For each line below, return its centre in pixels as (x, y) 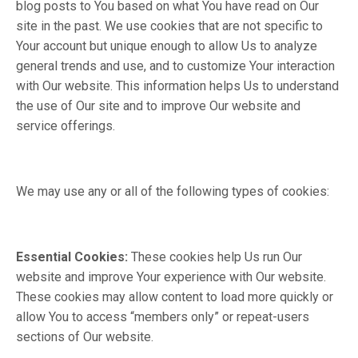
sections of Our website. (85, 337)
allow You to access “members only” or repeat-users (163, 317)
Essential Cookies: (74, 257)
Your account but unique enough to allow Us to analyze (167, 46)
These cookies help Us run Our (217, 257)
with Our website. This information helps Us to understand (177, 86)
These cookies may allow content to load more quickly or (175, 297)
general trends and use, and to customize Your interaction (175, 66)
